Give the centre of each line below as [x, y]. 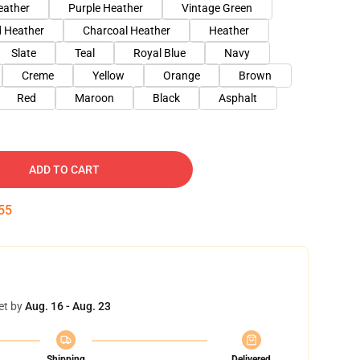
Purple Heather [106, 8]
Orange [182, 76]
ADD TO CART [64, 170]
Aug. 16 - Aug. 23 [68, 306]
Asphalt [238, 98]
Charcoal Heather [127, 31]
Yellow [108, 76]
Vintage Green [217, 8]
